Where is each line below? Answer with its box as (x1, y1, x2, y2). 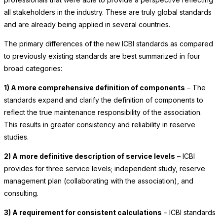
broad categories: (4, 64, 62, 73)
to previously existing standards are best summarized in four (4, 52, 200, 61)
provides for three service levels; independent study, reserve (4, 164, 205, 173)
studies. (4, 133, 29, 142)
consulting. (4, 189, 46, 198)
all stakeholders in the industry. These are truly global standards (4, 8, 212, 17)
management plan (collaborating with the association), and (4, 177, 193, 185)
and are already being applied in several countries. (4, 20, 170, 29)
